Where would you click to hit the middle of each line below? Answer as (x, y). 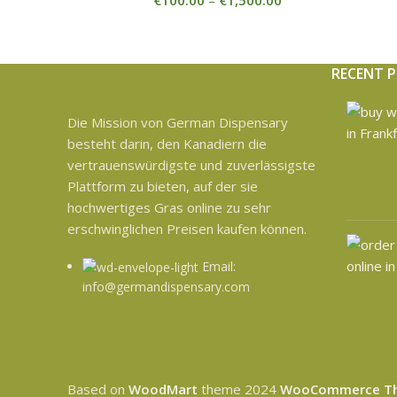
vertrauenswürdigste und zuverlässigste (191, 165)
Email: (219, 266)
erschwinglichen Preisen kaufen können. (187, 229)
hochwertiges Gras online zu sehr (169, 207)
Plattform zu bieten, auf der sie (163, 186)
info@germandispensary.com (166, 287)
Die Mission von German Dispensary (178, 122)
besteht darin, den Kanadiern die (167, 144)
